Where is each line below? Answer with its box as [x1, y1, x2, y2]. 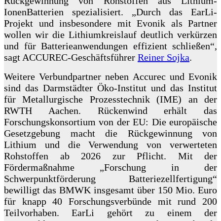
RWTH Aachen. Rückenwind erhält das [4, 105, 217, 116]
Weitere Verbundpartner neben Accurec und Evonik [4, 71, 217, 82]
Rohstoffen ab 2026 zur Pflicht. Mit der [4, 150, 217, 162]
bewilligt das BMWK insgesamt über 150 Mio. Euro [4, 184, 217, 196]
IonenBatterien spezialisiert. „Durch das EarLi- [4, 6, 217, 18]
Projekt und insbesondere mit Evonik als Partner [4, 18, 217, 29]
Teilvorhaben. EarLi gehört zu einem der [4, 207, 217, 219]
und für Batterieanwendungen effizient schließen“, [4, 40, 217, 52]
